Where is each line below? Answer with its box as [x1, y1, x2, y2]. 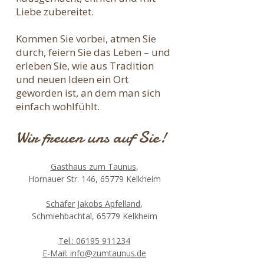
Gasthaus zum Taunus [50, 161, 136, 172]
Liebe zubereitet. [16, 5, 94, 18]
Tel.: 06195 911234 [58, 235, 130, 246]
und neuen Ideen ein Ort [16, 72, 128, 86]
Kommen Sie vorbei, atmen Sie [16, 32, 156, 45]
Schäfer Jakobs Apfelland [46, 198, 140, 209]
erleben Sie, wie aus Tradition [16, 59, 154, 72]
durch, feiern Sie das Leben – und [16, 45, 170, 59]
